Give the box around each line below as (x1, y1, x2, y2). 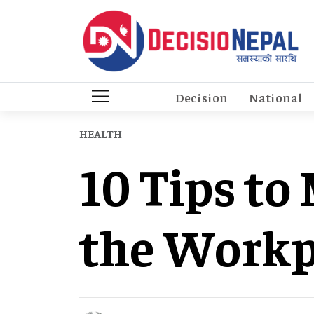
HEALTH (79, 126, 122, 141)
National (248, 88, 303, 105)
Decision (175, 88, 228, 105)
